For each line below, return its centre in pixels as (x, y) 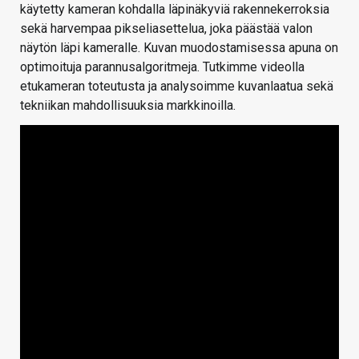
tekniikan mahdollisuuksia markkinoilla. (128, 105)
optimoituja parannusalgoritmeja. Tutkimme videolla (162, 67)
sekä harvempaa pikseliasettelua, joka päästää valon (166, 28)
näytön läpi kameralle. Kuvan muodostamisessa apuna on (179, 47)
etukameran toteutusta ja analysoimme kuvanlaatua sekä (177, 86)
